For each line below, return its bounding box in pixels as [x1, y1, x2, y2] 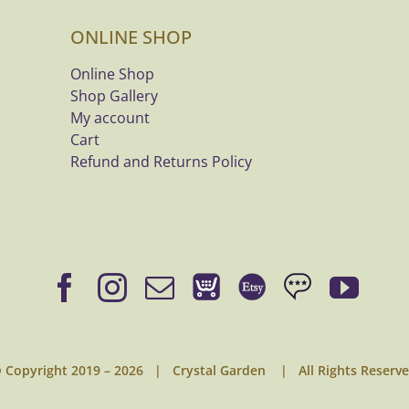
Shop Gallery [70, 86, 158, 106]
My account [70, 108, 150, 128]
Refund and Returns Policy [70, 152, 252, 172]
